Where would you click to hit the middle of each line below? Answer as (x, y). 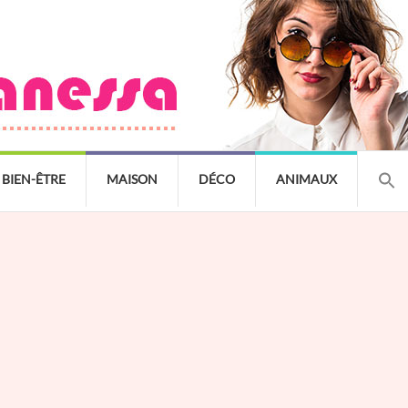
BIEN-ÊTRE (34, 179)
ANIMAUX (306, 179)
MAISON (132, 179)
